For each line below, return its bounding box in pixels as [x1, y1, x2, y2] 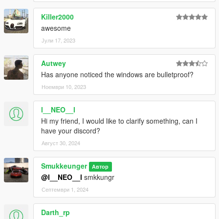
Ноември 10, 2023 [42, 83, 86, 91]
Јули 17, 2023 [42, 36, 75, 44]
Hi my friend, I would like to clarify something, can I [41, 116, 197, 126]
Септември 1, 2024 [42, 185, 88, 194]
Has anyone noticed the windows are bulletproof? [41, 69, 194, 80]
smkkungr [82, 172, 114, 182]
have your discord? [41, 126, 100, 136]
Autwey [41, 58, 66, 68]
